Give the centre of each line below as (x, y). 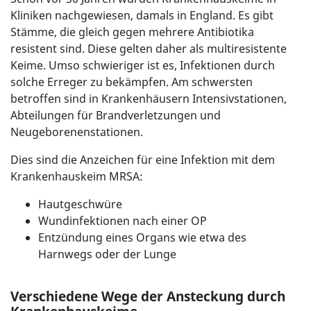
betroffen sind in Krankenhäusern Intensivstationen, (149, 99)
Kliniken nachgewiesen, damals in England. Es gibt (142, 16)
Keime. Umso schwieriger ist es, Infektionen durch (143, 66)
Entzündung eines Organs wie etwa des (142, 238)
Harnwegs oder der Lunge (107, 254)
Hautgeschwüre (82, 204)
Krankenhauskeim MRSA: (77, 177)
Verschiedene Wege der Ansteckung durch (148, 296)
